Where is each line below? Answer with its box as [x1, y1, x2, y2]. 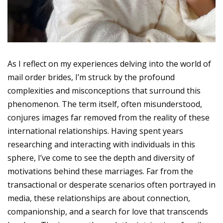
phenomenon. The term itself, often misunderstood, [7, 98, 202, 110]
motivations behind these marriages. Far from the [7, 165, 193, 177]
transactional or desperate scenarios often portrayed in [7, 179, 216, 190]
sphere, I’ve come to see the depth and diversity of [7, 152, 195, 163]
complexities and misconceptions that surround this [7, 85, 201, 96]
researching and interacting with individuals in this [7, 138, 195, 150]
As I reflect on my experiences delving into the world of [7, 58, 211, 69]
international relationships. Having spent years [7, 125, 183, 136]
